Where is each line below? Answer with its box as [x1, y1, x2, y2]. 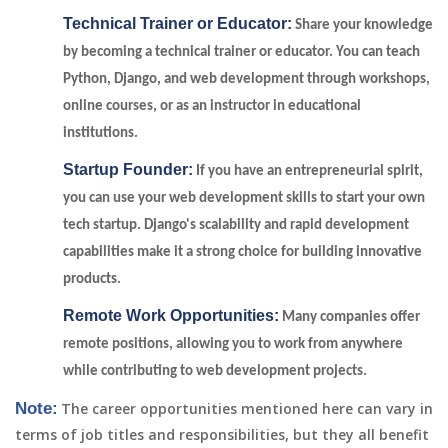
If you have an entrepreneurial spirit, [193, 164, 423, 179]
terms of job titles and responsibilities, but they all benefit [15, 425, 429, 444]
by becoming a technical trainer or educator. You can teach [63, 45, 420, 60]
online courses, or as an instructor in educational [63, 99, 361, 114]
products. [63, 272, 121, 287]
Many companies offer [279, 310, 420, 325]
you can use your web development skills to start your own [63, 191, 425, 206]
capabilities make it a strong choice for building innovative [63, 245, 422, 260]
